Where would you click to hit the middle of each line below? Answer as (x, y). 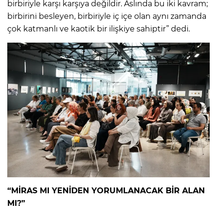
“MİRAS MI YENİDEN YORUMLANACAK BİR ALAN (106, 190)
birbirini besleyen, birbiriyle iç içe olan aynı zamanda (107, 16)
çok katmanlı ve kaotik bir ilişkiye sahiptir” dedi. (99, 29)
